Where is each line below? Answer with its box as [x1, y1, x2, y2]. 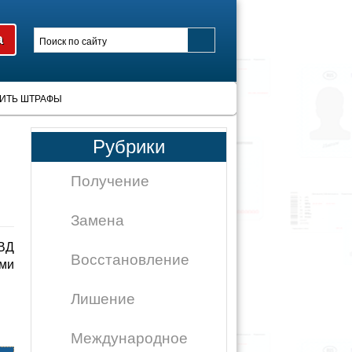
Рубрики [93, 136, 165, 157]
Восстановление [71, 251, 189, 268]
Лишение [71, 291, 135, 307]
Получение [71, 173, 149, 189]
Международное [71, 330, 188, 346]
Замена [71, 212, 124, 229]
